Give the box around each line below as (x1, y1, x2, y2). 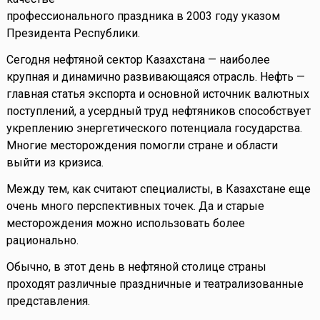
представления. (6, 294, 90, 309)
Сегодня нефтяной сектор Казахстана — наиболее (6, 53, 270, 67)
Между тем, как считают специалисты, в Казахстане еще (6, 182, 311, 196)
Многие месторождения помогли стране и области (6, 139, 278, 153)
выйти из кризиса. (6, 156, 104, 170)
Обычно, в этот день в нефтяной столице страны (6, 260, 266, 274)
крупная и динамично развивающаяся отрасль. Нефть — (6, 70, 305, 84)
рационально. (6, 234, 79, 248)
